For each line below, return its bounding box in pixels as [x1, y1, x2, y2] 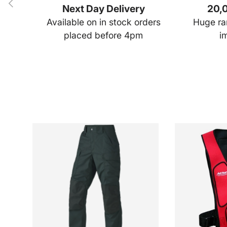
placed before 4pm [64, 30, 143, 41]
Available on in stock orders [46, 17, 161, 28]
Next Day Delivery [62, 3, 145, 15]
